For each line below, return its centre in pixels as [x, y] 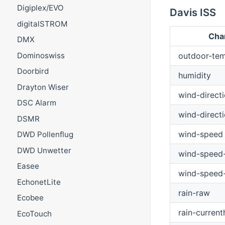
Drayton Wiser [43, 87]
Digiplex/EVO [40, 8]
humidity [194, 75]
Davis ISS [193, 12]
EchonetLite [39, 182]
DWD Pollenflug [45, 135]
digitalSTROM [42, 24]
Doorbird [33, 71]
